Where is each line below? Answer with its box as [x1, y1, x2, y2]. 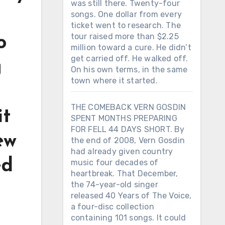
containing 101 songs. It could [70, 213, 186, 222]
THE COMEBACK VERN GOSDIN [70, 102, 186, 112]
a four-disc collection [70, 202, 154, 211]
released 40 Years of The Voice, [70, 191, 192, 200]
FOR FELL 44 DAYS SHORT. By [70, 125, 185, 134]
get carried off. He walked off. [70, 54, 188, 63]
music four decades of [70, 158, 159, 167]
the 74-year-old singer [70, 180, 158, 189]
